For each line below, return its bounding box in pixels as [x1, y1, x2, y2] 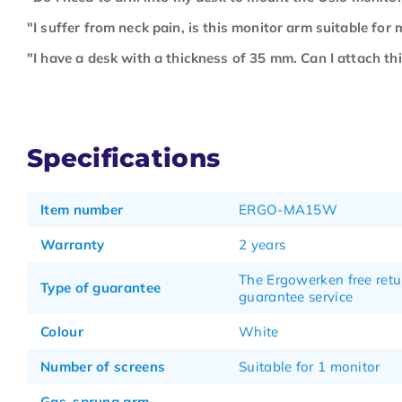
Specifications [27, 143, 221, 173]
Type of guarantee [40, 279, 162, 296]
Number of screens [40, 358, 166, 375]
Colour [40, 323, 83, 340]
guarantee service [239, 288, 354, 305]
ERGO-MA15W [239, 201, 337, 218]
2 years [239, 236, 286, 253]
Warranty [40, 236, 105, 253]
